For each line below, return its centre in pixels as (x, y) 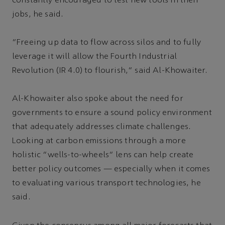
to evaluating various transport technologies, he (106, 184)
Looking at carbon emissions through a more (99, 141)
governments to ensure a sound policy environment (112, 113)
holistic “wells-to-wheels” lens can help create (103, 155)
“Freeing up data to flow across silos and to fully (107, 42)
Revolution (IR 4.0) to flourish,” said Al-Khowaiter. (110, 71)
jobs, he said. (38, 14)
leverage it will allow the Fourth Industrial (95, 57)
